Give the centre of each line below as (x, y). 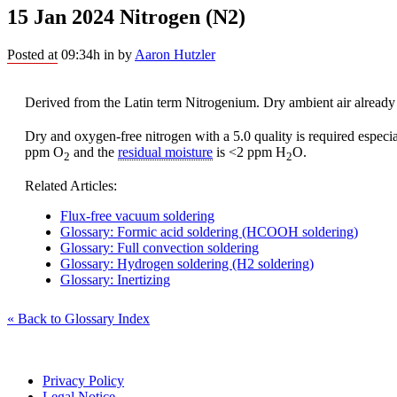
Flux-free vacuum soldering (137, 216)
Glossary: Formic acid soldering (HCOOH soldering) (209, 232)
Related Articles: (71, 186)
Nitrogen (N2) (180, 16)
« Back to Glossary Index (78, 319)
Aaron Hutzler (175, 54)
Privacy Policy (83, 381)
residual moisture (165, 152)
